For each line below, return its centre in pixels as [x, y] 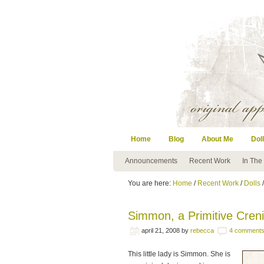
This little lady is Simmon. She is [179, 254]
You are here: [150, 183]
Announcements [151, 161]
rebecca [202, 230]
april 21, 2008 [161, 230]
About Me [217, 139]
